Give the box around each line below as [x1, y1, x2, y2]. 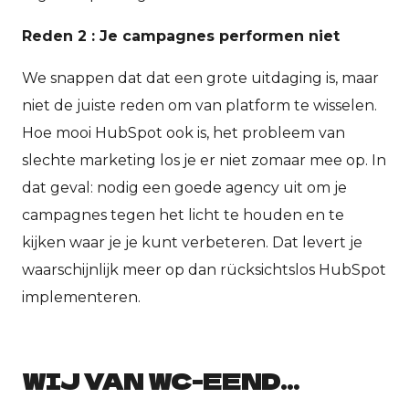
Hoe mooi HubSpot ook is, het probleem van [22, 123, 345, 142]
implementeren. [22, 288, 144, 306]
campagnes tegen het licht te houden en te [22, 205, 344, 224]
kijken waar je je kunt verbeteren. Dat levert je [22, 233, 362, 251]
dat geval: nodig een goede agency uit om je [22, 178, 347, 196]
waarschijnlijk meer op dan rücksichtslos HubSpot [22, 260, 386, 278]
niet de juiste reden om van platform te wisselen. [22, 96, 377, 114]
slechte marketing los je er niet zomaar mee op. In [22, 151, 386, 169]
